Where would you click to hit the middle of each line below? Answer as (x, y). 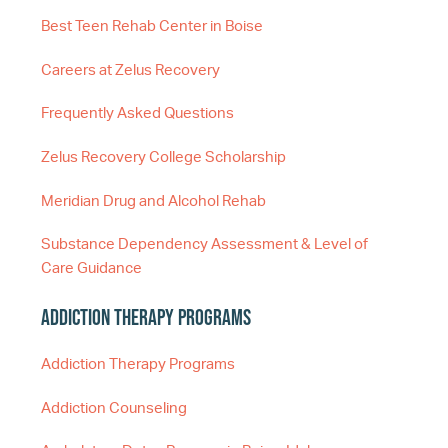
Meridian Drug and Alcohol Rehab (153, 201)
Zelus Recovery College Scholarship (163, 157)
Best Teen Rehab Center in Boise (152, 27)
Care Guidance (91, 269)
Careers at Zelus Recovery (130, 70)
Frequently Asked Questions (137, 114)
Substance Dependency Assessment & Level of (204, 245)
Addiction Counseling (114, 408)
